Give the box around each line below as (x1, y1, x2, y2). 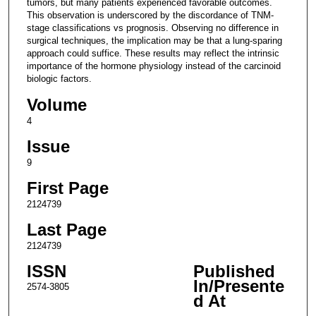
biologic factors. (26, 73, 92, 85)
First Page (26, 178, 109, 197)
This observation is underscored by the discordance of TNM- (26, 10, 274, 21)
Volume (26, 95, 87, 114)
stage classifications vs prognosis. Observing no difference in (26, 23, 279, 34)
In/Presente (193, 276, 284, 296)
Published (193, 261, 275, 281)
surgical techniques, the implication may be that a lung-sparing (26, 35, 282, 47)
